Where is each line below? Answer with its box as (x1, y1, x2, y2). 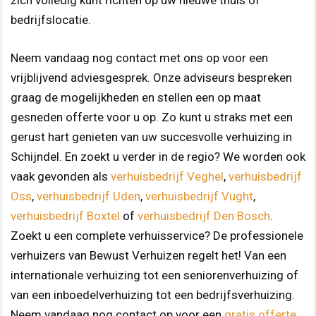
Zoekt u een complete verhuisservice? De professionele (11, 228, 303, 243)
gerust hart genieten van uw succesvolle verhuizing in (11, 129, 292, 144)
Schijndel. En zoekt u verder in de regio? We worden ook (11, 149, 305, 164)
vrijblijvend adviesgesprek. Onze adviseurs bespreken (11, 70, 292, 85)
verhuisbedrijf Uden (37, 188, 140, 203)
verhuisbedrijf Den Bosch (138, 208, 270, 223)
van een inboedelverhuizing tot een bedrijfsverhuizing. (11, 287, 295, 302)
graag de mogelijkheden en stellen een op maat (11, 90, 261, 104)
